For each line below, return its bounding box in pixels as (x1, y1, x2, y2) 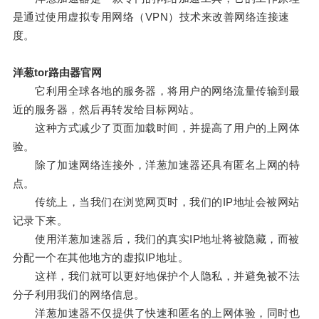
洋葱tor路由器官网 (12, 66, 102, 79)
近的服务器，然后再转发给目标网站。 (12, 103, 201, 116)
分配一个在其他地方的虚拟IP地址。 (12, 251, 189, 264)
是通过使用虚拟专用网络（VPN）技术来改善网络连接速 (12, 11, 290, 23)
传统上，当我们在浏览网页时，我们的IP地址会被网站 (12, 196, 300, 209)
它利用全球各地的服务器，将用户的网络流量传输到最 (12, 85, 300, 98)
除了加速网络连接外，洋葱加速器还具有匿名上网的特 (12, 159, 300, 172)
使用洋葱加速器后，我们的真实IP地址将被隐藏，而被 (12, 233, 300, 246)
